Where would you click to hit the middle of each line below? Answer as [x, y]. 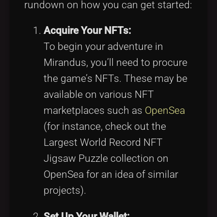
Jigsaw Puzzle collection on [106, 159]
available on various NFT [99, 95]
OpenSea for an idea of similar [111, 175]
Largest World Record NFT [103, 143]
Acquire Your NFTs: [87, 31]
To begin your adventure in [103, 47]
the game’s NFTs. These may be [116, 79]
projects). [65, 191]
